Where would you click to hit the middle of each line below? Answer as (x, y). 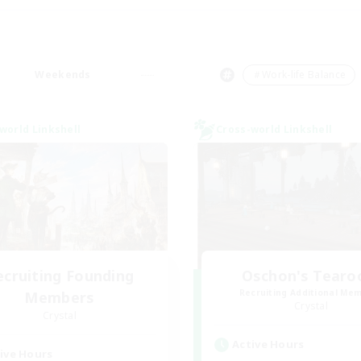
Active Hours (268, 344)
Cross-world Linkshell (274, 129)
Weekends (63, 75)
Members (60, 297)
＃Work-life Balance (299, 75)
